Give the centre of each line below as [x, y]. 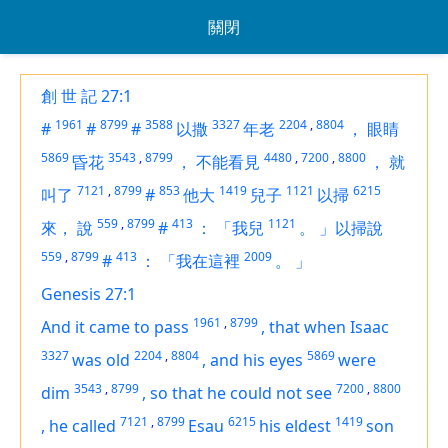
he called [82, 426]
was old [101, 360]
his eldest [295, 426]
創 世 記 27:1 [86, 96]
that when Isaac [329, 327]
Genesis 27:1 [88, 294]
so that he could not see [241, 393]
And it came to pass [115, 327]
